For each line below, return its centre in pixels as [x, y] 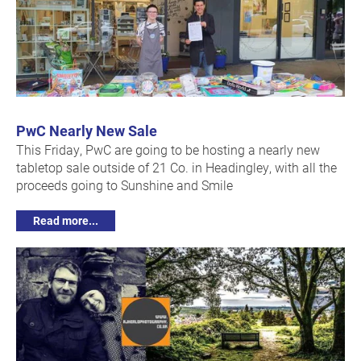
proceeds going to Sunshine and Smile [124, 185]
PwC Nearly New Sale [87, 131]
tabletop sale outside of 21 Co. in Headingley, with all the [176, 168]
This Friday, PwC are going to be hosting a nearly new [168, 150]
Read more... [66, 221]
